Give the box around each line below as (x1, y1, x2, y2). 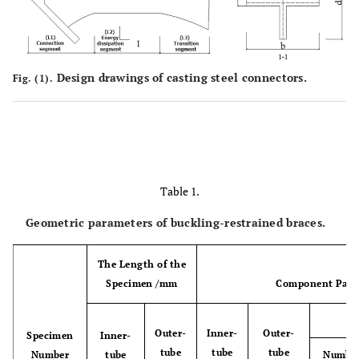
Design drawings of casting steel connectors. (53, 69, 307, 85)
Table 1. (159, 183, 200, 199)
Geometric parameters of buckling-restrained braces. (26, 214, 326, 230)
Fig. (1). (13, 71, 54, 84)
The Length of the (97, 257, 187, 270)
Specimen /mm (106, 276, 178, 289)
